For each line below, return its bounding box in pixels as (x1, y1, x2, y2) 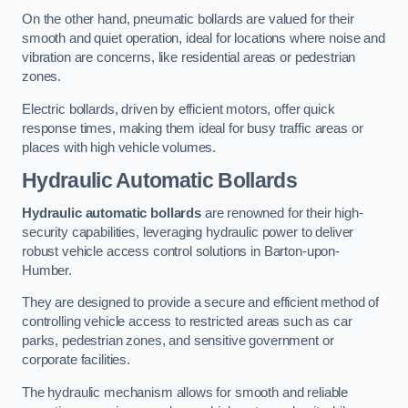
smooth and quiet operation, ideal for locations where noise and (22, 31, 385, 46)
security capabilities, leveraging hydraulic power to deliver (22, 224, 354, 240)
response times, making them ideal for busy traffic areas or (22, 120, 363, 136)
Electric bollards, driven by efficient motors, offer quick (22, 101, 335, 117)
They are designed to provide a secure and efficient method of (22, 295, 380, 311)
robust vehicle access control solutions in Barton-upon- (22, 243, 341, 259)
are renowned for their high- (200, 205, 363, 220)
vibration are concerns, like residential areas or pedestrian (22, 50, 356, 66)
